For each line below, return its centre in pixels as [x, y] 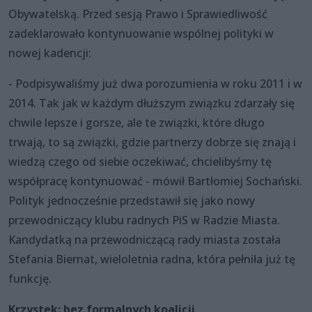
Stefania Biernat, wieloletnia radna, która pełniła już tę [152, 259]
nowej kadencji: [50, 53]
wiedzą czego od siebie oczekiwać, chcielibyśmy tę [140, 161]
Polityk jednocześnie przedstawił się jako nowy [132, 200]
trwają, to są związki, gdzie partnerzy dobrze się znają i [152, 142]
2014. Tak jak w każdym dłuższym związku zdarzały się [151, 103]
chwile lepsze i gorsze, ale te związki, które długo [136, 122]
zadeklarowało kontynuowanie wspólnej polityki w [141, 33]
